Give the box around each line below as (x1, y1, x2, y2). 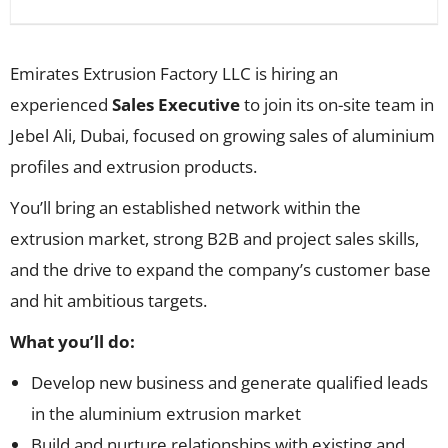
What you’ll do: (10, 330, 135, 353)
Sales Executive (112, 93, 240, 116)
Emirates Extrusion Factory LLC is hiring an (10, 62, 338, 85)
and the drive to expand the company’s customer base (10, 258, 431, 281)
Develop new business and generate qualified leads (31, 371, 428, 394)
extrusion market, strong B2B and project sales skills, (10, 227, 419, 250)
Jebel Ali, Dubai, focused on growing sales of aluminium (10, 124, 435, 147)
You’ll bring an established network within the (10, 196, 361, 219)
